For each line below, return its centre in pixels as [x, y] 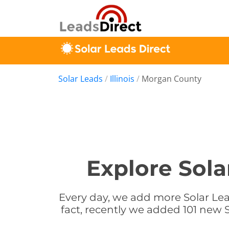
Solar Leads [81, 79]
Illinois [122, 79]
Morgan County [171, 79]
